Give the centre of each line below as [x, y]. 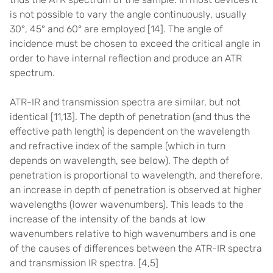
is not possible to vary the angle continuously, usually [128, 14]
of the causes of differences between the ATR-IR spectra [136, 248]
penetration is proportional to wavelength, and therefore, [136, 175]
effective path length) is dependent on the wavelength [130, 131]
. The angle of [193, 29]
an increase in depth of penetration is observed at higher [136, 190]
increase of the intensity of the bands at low [108, 219]
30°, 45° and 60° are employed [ [80, 29]
